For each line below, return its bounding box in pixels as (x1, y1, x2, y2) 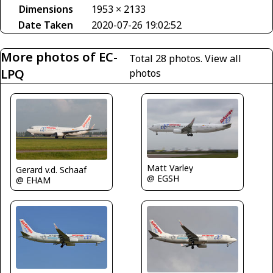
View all (204, 52, 241, 66)
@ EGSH (147, 172, 179, 185)
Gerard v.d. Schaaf (16, 164, 87, 176)
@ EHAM (16, 174, 51, 186)
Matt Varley (147, 162, 193, 174)
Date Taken (18, 18, 73, 32)
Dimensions (18, 2, 73, 16)
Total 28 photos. (129, 52, 205, 66)
